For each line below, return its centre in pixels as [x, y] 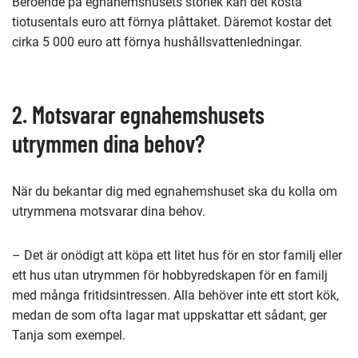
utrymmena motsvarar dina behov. [109, 211]
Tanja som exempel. [69, 335]
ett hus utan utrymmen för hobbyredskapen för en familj [170, 275]
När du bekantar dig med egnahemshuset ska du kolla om [175, 191]
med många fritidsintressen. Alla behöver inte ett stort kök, [175, 295]
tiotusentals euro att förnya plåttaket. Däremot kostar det [172, 22]
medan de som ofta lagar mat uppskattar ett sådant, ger [169, 315]
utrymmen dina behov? [108, 143]
